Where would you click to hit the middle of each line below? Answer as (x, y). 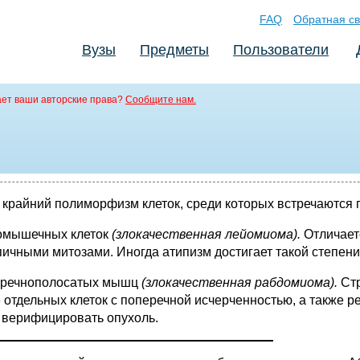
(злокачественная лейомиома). (208, 234)
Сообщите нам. (161, 100)
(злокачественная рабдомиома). (241, 282)
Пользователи (281, 50)
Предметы (174, 50)
